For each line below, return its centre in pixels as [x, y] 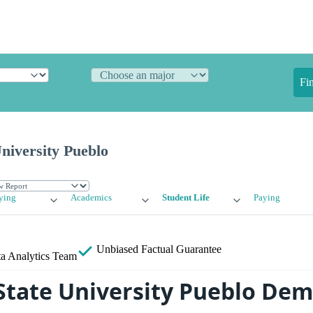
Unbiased [117, 249]
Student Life [185, 198]
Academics [92, 198]
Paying [267, 198]
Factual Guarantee [181, 249]
